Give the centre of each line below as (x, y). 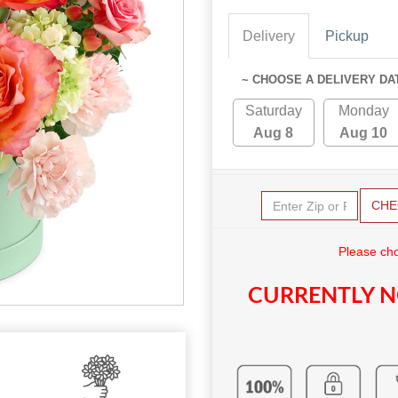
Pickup (347, 36)
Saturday (273, 111)
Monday (363, 111)
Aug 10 (364, 133)
